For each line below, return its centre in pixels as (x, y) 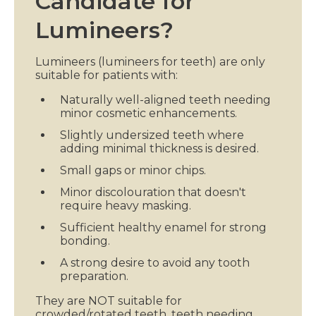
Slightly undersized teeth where (152, 135)
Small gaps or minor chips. (133, 170)
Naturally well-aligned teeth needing (165, 99)
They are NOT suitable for (109, 300)
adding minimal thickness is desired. (159, 148)
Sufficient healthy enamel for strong (163, 227)
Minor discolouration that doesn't (153, 192)
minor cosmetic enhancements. (148, 113)
